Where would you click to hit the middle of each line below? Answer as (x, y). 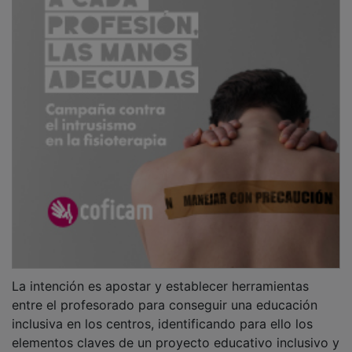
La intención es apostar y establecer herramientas (160, 275)
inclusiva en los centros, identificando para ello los (162, 312)
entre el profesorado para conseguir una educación (165, 293)
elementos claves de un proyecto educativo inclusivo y (176, 331)
